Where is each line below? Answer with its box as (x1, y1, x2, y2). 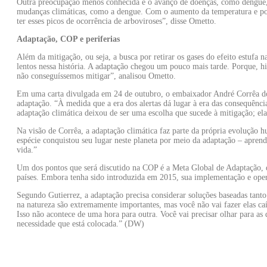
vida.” (17, 145, 37, 154)
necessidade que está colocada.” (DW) (17, 219, 144, 228)
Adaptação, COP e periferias (17, 34, 120, 44)
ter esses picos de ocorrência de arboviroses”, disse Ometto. (17, 16, 216, 26)
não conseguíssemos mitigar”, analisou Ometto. (17, 71, 176, 80)
